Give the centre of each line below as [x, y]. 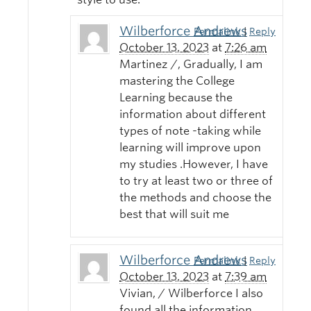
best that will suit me [174, 215]
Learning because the [176, 98]
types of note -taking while [190, 131]
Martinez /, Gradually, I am [191, 65]
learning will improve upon [190, 148]
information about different [193, 115]
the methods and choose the [195, 198]
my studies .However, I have [194, 165]
